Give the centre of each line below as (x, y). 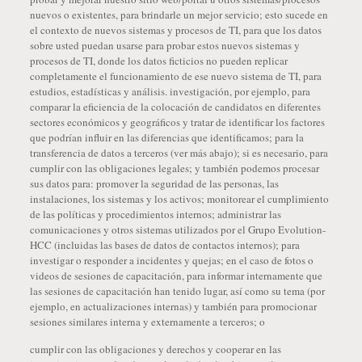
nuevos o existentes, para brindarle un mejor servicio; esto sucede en (179, 15)
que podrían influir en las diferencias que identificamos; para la (166, 137)
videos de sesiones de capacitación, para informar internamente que (176, 276)
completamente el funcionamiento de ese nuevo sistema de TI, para (175, 76)
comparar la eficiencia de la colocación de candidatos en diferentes (175, 107)
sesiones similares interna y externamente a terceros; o (147, 322)
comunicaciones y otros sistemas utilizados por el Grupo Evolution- (177, 229)
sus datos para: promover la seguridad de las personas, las (154, 183)
